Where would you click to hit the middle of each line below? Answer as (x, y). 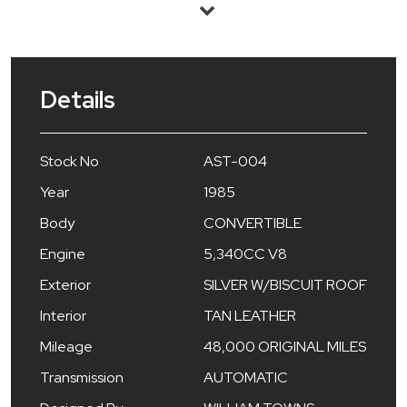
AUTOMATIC (246, 378)
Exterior (65, 285)
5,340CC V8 (245, 254)
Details (78, 99)
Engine (63, 254)
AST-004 (235, 162)
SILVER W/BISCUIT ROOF (285, 285)
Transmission (82, 378)
